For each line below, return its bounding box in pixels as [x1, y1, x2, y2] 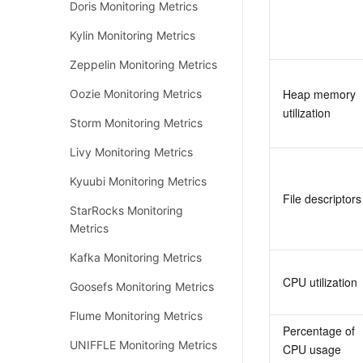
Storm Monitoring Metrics [70, 116, 203, 130]
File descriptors [283, 190, 361, 207]
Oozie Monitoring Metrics [70, 87, 202, 100]
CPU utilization [283, 274, 357, 290]
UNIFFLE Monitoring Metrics [70, 338, 217, 352]
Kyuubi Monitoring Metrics [70, 174, 207, 188]
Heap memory [283, 86, 356, 102]
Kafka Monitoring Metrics [70, 250, 202, 264]
